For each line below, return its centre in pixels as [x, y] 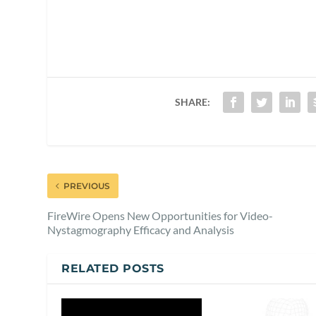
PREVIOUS [87, 186]
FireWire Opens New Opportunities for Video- [160, 215]
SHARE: [192, 102]
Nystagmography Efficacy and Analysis [141, 229]
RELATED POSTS [113, 268]
